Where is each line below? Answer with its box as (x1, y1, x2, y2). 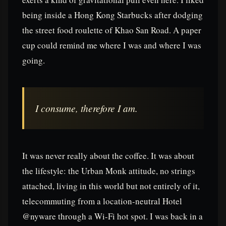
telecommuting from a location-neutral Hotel (22, 195, 182, 207)
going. (22, 54, 45, 67)
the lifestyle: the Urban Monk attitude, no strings (22, 165, 195, 177)
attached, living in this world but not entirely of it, (22, 180, 200, 192)
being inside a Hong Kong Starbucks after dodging (22, 9, 203, 21)
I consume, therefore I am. (35, 101, 138, 115)
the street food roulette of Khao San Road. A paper (22, 24, 201, 36)
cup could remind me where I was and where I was (22, 39, 201, 51)
